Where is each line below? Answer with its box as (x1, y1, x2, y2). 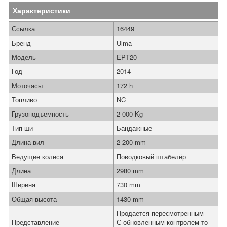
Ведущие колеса (12, 152, 63, 161)
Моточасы (12, 81, 43, 90)
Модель (12, 52, 36, 62)
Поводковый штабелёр (117, 152, 186, 161)
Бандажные (117, 123, 152, 133)
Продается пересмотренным (117, 208, 204, 218)
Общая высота (12, 194, 57, 204)
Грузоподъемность (12, 109, 69, 119)
